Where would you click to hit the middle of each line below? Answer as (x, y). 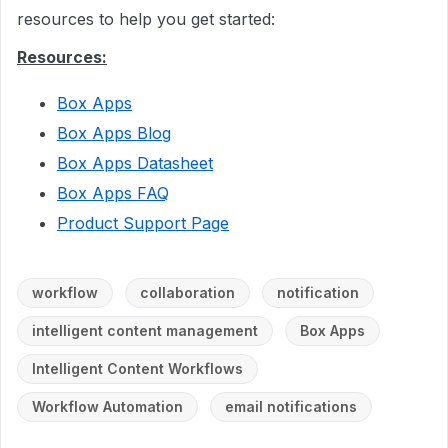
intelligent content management (145, 330)
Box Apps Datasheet (135, 162)
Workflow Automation (107, 406)
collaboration (187, 292)
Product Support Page (143, 222)
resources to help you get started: (146, 18)
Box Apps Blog (114, 132)
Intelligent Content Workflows (137, 368)
